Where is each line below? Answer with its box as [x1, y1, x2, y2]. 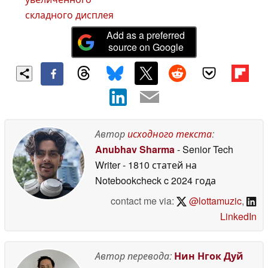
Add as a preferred [106, 28, 185, 42]
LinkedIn [220, 209, 257, 223]
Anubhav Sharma [95, 142, 175, 156]
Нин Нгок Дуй [174, 248, 243, 263]
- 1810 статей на [123, 157, 197, 172]
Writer [95, 157, 123, 172]
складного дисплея [25, 8, 114, 22]
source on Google [108, 40, 184, 54]
